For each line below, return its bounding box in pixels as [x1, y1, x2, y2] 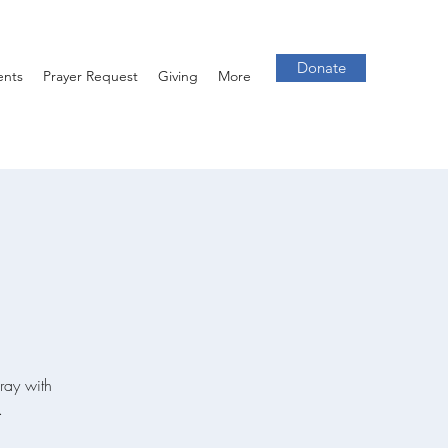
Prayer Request [43, 67, 138, 85]
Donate [296, 58, 346, 77]
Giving [158, 67, 198, 85]
